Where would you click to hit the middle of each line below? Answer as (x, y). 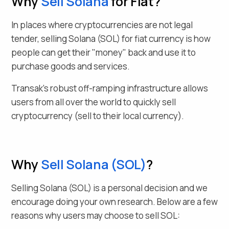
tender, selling (39, 38)
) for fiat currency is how (164, 38)
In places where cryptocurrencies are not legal (102, 25)
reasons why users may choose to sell (86, 215)
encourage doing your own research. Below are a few (114, 201)
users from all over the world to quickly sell (94, 102)
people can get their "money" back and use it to (104, 52)
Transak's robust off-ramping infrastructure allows (110, 88)
